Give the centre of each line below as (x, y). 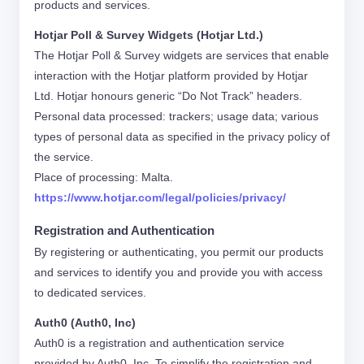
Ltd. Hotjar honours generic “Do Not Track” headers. (168, 96)
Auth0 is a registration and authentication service (159, 343)
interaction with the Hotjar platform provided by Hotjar (171, 76)
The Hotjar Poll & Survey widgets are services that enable (182, 55)
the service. (64, 157)
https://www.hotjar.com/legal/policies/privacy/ (160, 197)
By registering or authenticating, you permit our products (179, 252)
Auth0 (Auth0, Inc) (85, 323)
